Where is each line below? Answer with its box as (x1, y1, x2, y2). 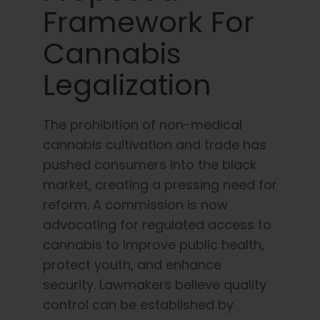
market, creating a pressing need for (43, 175, 277, 194)
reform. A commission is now (43, 195, 228, 214)
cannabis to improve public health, (43, 235, 264, 254)
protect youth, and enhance (43, 255, 221, 274)
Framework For (43, 1, 254, 42)
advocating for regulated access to (43, 215, 271, 234)
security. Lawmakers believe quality (43, 275, 266, 294)
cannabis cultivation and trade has (43, 135, 266, 154)
